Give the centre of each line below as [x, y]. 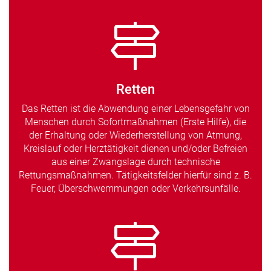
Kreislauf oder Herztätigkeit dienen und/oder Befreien [135, 149]
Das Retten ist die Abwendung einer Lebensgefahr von [135, 109]
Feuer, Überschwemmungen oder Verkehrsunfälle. [135, 189]
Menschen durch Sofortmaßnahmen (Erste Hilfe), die [135, 122]
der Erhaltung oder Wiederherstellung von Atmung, [135, 135]
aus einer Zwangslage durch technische [135, 162]
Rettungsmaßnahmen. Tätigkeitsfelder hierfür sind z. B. [135, 175]
